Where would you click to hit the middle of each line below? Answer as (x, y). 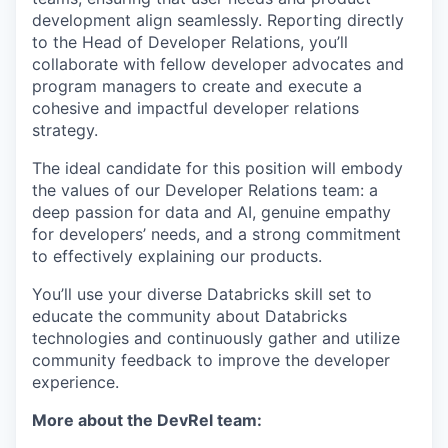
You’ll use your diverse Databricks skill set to (202, 294)
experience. (75, 382)
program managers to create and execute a (197, 86)
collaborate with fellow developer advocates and (218, 64)
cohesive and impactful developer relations (195, 108)
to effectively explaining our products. (177, 256)
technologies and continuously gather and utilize (216, 338)
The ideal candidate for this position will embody (217, 168)
